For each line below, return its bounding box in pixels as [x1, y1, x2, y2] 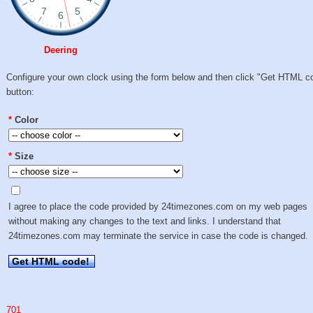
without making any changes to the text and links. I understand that [8, 216, 282, 227]
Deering [44, 45, 78, 55]
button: [6, 87, 35, 98]
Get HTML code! [12, 255, 90, 267]
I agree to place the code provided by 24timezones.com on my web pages [8, 201, 308, 212]
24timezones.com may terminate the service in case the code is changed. [8, 231, 309, 242]
